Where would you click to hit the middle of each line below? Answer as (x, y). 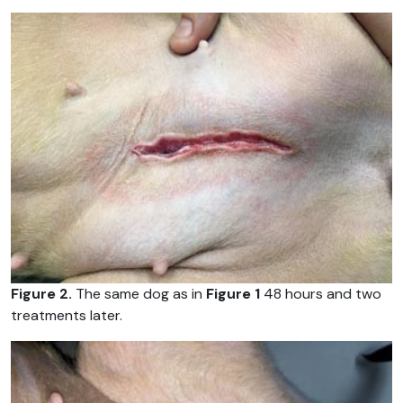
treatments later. (67, 315)
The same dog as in (139, 293)
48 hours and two (321, 293)
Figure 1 (233, 293)
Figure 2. (41, 293)
